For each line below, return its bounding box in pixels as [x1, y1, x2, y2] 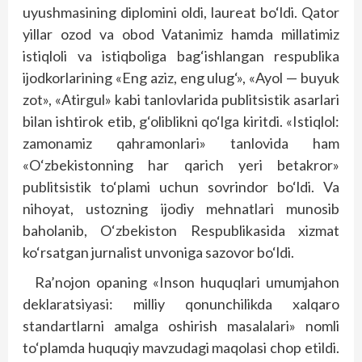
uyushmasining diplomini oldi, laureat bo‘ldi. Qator [23, 3, 339, 21]
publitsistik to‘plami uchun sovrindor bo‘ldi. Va [23, 178, 339, 196]
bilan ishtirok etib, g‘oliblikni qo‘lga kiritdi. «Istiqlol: [23, 112, 339, 130]
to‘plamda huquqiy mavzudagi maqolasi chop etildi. [23, 339, 339, 356]
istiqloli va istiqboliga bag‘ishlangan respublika [23, 47, 339, 65]
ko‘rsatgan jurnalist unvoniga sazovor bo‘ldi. [23, 243, 294, 261]
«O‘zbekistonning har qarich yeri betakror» [23, 156, 339, 174]
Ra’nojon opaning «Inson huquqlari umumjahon [35, 273, 339, 291]
